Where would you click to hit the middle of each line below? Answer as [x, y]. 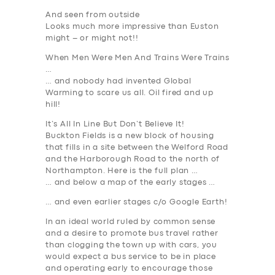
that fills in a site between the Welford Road [137, 148]
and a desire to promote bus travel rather [132, 234]
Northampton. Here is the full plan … [122, 171]
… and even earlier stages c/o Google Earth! [137, 203]
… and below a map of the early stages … [131, 183]
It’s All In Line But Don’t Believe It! [115, 125]
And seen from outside [93, 15]
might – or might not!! [92, 39]
